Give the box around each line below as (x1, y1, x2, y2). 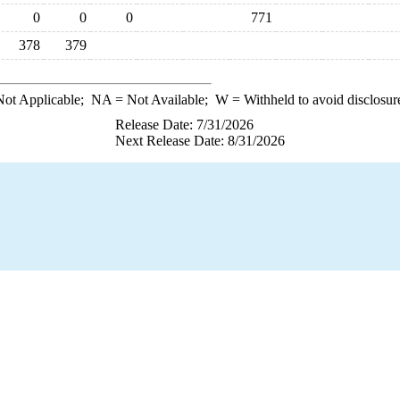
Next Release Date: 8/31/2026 (115, 133, 285, 148)
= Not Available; (111, 92, 215, 107)
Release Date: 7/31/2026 (115, 117, 254, 132)
